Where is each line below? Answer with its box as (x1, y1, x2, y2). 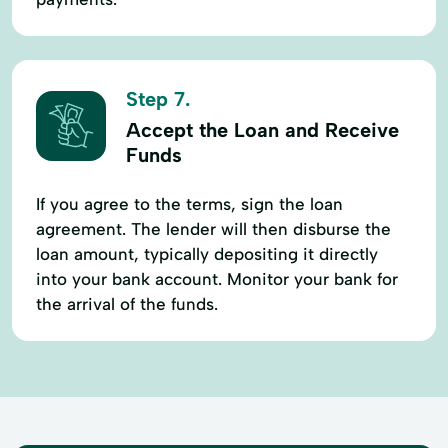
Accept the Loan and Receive (126, 117, 399, 142)
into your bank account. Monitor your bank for (36, 268, 398, 289)
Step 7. (126, 86, 190, 111)
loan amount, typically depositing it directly (36, 243, 378, 264)
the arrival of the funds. (36, 293, 218, 314)
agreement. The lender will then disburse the (36, 218, 391, 239)
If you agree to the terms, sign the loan (36, 193, 343, 214)
